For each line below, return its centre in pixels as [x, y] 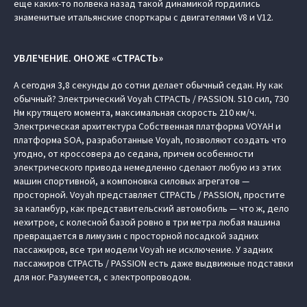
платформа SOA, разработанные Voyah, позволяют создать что [150, 140]
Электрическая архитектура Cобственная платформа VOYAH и [147, 126]
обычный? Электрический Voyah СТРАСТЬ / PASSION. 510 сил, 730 [151, 99]
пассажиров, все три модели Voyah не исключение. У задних [143, 249]
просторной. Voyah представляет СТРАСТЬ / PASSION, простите [149, 195]
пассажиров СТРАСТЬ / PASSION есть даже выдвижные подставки [153, 263]
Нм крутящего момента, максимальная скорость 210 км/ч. [135, 112]
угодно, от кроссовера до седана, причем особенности [134, 153]
